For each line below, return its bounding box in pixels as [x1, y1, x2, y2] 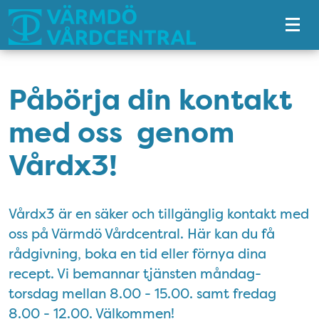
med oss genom [9, 115, 234, 152]
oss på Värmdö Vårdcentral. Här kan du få [9, 224, 275, 243]
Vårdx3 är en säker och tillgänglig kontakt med [9, 204, 309, 223]
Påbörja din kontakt [9, 82, 292, 119]
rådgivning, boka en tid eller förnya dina [9, 244, 266, 263]
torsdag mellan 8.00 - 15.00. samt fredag [9, 284, 276, 303]
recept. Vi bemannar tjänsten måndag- [9, 264, 261, 283]
